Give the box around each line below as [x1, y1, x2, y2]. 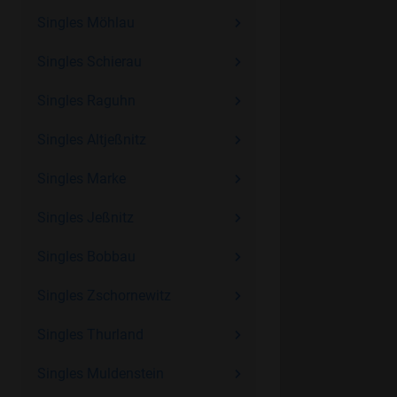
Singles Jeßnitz [36, 209, 134, 226]
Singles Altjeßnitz [36, 131, 146, 148]
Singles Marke [36, 170, 126, 187]
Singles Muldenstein [36, 365, 164, 382]
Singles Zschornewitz [36, 287, 171, 304]
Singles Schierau [36, 53, 142, 70]
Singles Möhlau [36, 14, 135, 31]
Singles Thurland [36, 326, 144, 343]
